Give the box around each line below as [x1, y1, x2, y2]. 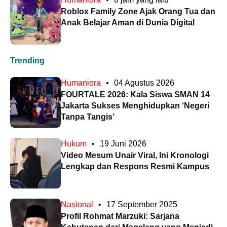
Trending [10, 56, 45, 65]
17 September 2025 [106, 200, 177, 209]
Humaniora [61, 79, 101, 88]
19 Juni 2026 [100, 139, 146, 148]
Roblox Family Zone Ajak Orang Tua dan [61, 7, 215, 16]
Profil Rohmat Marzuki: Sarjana [61, 212, 179, 221]
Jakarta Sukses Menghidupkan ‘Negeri [61, 101, 209, 110]
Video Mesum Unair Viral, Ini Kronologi [61, 151, 209, 160]
